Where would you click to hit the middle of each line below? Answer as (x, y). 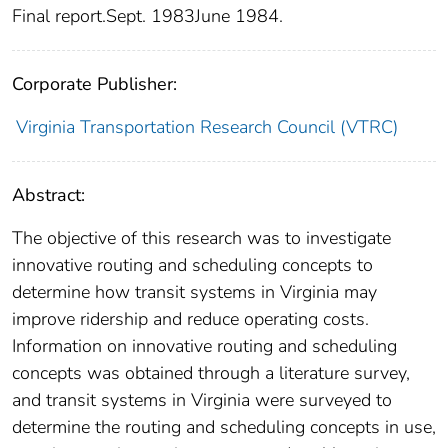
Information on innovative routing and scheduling (204, 346)
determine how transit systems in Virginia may (194, 292)
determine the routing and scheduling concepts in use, (224, 427)
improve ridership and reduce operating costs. (190, 319)
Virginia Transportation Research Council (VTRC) (206, 127)
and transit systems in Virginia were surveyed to (202, 400)
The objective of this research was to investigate (201, 238)
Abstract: (48, 195)
